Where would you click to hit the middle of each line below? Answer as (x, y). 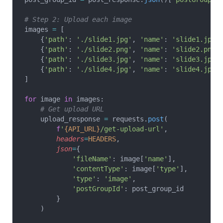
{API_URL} (82, 129)
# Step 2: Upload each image (78, 19)
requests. (128, 119)
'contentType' (74, 169)
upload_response (64, 119)
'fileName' (68, 159)
